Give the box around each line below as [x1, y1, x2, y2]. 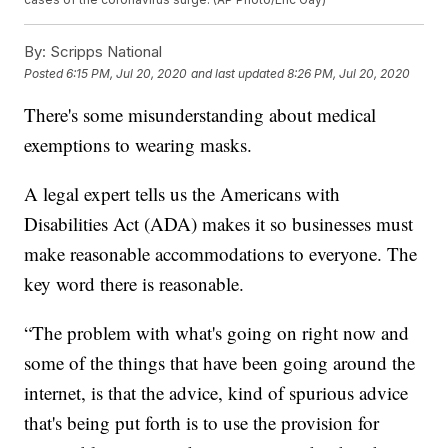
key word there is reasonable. [24, 271, 245, 297]
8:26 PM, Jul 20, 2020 [287, 65, 411, 81]
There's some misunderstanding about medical [24, 102, 377, 128]
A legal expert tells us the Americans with [24, 181, 341, 207]
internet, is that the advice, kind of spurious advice [24, 380, 409, 406]
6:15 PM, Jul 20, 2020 [66, 65, 188, 81]
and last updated [191, 65, 285, 81]
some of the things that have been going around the [24, 350, 416, 376]
